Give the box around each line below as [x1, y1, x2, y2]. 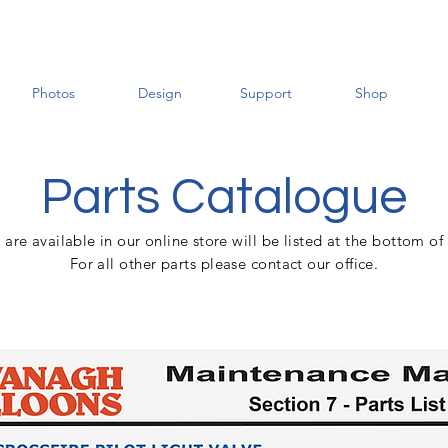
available [32, 231, 96, 250]
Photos [32, 84, 76, 102]
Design [137, 84, 182, 102]
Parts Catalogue [41, 172, 407, 224]
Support [239, 84, 292, 102]
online [140, 231, 193, 250]
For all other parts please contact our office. [69, 254, 379, 273]
